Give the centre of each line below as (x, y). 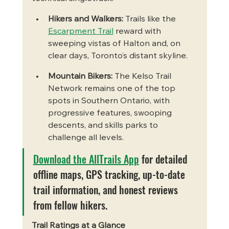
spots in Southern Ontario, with (110, 101)
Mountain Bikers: (80, 77)
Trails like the (150, 20)
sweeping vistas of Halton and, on (115, 44)
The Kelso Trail (143, 77)
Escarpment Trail (81, 32)
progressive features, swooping (111, 114)
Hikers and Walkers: (85, 20)
